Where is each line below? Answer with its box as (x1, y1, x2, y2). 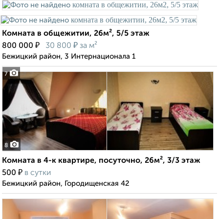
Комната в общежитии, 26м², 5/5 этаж (2, 30, 150, 38)
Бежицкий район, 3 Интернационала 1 (2, 53, 135, 61)
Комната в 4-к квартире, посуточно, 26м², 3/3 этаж (2, 157, 200, 165)
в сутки (24, 169, 51, 177)
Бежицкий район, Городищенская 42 (2, 180, 130, 188)
